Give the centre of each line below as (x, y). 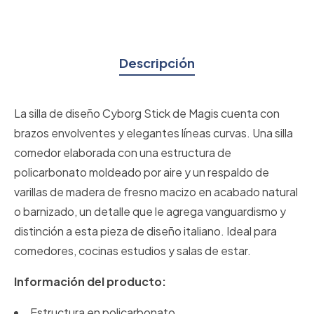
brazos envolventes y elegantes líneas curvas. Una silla (153, 133)
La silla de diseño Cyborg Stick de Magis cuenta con (147, 114)
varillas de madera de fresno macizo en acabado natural (156, 192)
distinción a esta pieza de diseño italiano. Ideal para (145, 231)
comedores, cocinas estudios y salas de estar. (134, 251)
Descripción (157, 63)
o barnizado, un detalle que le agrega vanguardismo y (150, 212)
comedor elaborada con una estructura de (123, 153)
